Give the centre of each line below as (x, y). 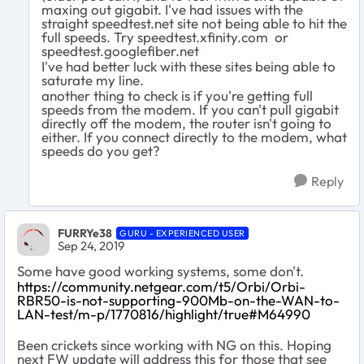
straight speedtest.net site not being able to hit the (194, 23)
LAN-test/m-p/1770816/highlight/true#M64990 (164, 314)
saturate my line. (94, 80)
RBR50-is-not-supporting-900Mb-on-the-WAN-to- (178, 300)
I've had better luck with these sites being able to (188, 66)
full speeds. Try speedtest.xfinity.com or (165, 37)
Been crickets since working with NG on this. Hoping (174, 344)
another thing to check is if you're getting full (177, 95)
